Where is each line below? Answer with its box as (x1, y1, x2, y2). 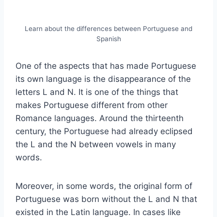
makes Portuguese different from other (15, 100, 168, 110)
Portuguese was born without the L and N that (15, 194, 197, 204)
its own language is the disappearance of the (15, 74, 191, 84)
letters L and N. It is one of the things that (15, 87, 178, 97)
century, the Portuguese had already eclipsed (15, 126, 193, 137)
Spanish (96, 35, 121, 43)
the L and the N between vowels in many (15, 139, 176, 150)
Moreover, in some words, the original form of (15, 181, 192, 191)
